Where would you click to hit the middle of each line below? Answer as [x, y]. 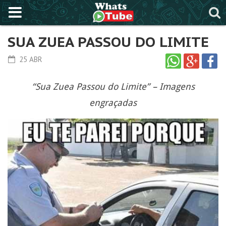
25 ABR [30, 59]
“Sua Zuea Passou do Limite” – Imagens [113, 87]
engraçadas [113, 103]
